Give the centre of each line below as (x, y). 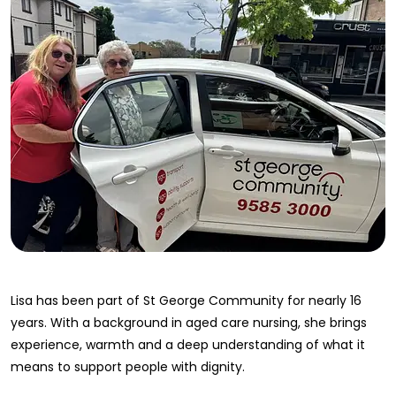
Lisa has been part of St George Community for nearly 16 (186, 301)
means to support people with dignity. (128, 367)
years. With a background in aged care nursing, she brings (189, 323)
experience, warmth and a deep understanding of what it (188, 345)
